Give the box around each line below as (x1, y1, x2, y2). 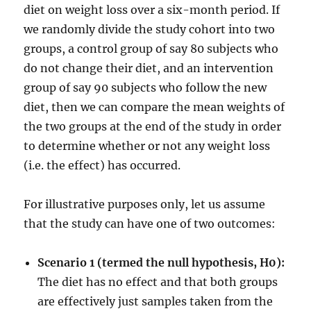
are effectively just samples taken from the (37, 294, 274, 308)
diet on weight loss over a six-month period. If (24, 3, 280, 17)
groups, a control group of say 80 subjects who (24, 42, 279, 56)
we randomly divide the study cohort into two (24, 22, 276, 36)
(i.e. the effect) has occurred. (24, 158, 181, 172)
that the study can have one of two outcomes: (24, 217, 276, 230)
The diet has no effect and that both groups (37, 275, 278, 289)
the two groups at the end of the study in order (24, 119, 282, 133)
